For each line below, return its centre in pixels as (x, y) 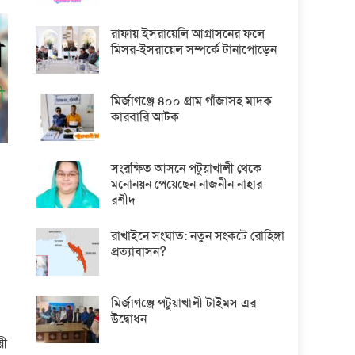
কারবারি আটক (145, 116)
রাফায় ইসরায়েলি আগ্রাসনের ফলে (188, 33)
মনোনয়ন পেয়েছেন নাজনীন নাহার (187, 184)
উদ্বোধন (129, 319)
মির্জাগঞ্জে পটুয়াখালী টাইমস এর (184, 303)
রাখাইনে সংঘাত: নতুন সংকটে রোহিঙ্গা (198, 235)
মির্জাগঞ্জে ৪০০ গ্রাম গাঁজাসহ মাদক (192, 101)
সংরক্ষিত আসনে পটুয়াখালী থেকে (187, 168)
